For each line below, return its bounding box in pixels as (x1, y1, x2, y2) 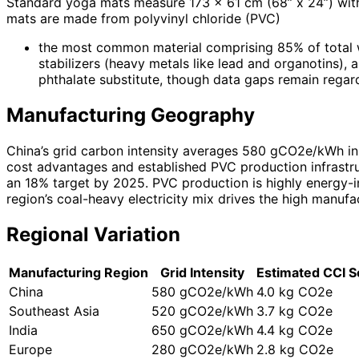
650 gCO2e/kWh (151, 321, 253, 338)
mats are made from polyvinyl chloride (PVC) (6, 10, 280, 27)
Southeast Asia (9, 302, 99, 319)
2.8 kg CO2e (256, 341, 333, 357)
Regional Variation (6, 222, 180, 246)
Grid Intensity (160, 264, 244, 280)
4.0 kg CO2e (256, 283, 333, 300)
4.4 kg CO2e (256, 321, 333, 338)
